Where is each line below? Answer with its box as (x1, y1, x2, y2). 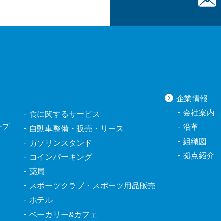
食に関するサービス (29, 110, 100, 118)
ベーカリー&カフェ (29, 210, 98, 219)
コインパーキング (29, 153, 92, 161)
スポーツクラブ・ (29, 182, 92, 190)
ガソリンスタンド (29, 139, 92, 147)
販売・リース (76, 124, 124, 133)
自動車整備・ (29, 124, 76, 133)
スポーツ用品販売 (92, 182, 155, 190)
